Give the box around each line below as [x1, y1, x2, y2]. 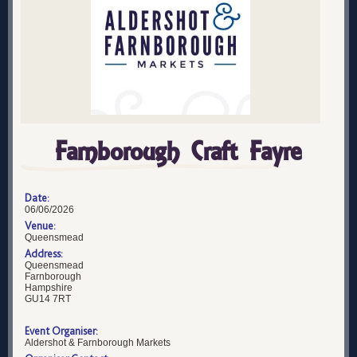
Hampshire [25, 282, 73, 293]
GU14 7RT [25, 293, 71, 304]
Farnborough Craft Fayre [55, 133, 302, 170]
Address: [25, 247, 63, 260]
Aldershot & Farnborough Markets [25, 337, 171, 348]
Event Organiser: [25, 324, 98, 337]
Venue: [25, 219, 56, 232]
